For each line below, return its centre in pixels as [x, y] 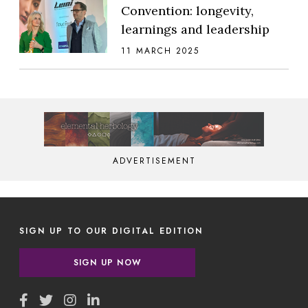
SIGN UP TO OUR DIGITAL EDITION [111, 231]
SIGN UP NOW [107, 262]
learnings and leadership [195, 29]
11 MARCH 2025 [160, 51]
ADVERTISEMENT [154, 161]
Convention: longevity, [187, 10]
